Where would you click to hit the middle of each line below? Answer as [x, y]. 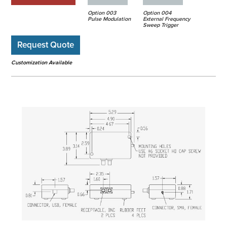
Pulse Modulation [109, 19]
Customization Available [42, 63]
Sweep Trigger [160, 25]
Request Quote [46, 45]
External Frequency [166, 19]
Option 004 [157, 13]
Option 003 [102, 13]
